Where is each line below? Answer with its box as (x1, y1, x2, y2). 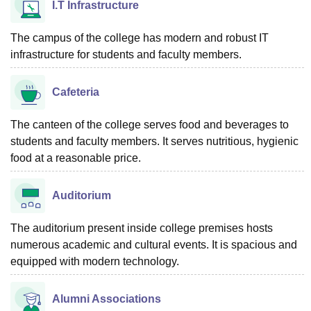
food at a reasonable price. (10, 151, 141, 164)
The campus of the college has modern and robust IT (10, 31, 269, 44)
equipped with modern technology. (10, 255, 179, 267)
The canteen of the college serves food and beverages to (10, 118, 289, 131)
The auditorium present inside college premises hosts (10, 221, 273, 234)
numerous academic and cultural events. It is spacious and (10, 238, 297, 251)
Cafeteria (52, 85, 99, 98)
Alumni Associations (52, 292, 161, 305)
